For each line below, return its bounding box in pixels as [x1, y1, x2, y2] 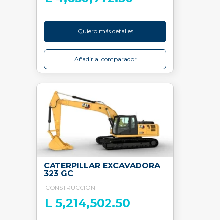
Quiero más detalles [77, 27, 133, 35]
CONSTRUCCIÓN [45, 184, 95, 191]
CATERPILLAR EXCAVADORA [44, 161, 160, 170]
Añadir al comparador [74, 55, 137, 63]
